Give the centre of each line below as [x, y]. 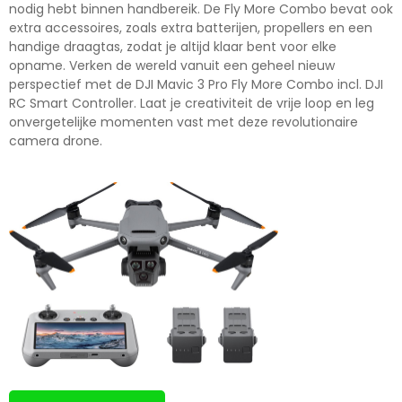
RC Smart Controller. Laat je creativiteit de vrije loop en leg [192, 104]
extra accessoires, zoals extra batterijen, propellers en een [191, 28]
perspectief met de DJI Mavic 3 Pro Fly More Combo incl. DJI [196, 85]
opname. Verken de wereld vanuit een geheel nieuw [172, 66]
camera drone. [56, 141]
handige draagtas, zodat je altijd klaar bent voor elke [173, 47]
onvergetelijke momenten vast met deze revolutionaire [184, 122]
